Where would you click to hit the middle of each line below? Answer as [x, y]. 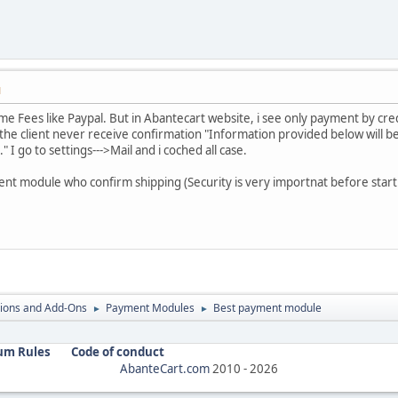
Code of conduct [118, 352]
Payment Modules [150, 308]
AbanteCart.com [165, 369]
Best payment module [267, 308]
